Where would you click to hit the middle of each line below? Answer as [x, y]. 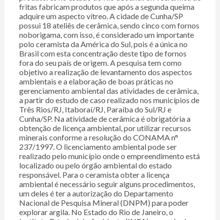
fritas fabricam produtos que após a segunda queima [107, 7]
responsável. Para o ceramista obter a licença [94, 175]
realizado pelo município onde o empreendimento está [109, 156]
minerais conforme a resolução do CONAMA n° [98, 137]
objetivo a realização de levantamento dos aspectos [105, 72]
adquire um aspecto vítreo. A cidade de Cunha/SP [101, 16]
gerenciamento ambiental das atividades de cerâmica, [109, 91]
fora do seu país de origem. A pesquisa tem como [100, 63]
